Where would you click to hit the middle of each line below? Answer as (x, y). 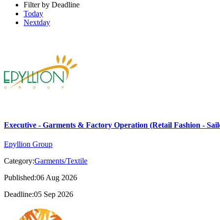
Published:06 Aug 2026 (41, 178)
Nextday (37, 22)
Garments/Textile (61, 161)
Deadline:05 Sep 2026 (39, 194)
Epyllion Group (28, 144)
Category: (19, 161)
